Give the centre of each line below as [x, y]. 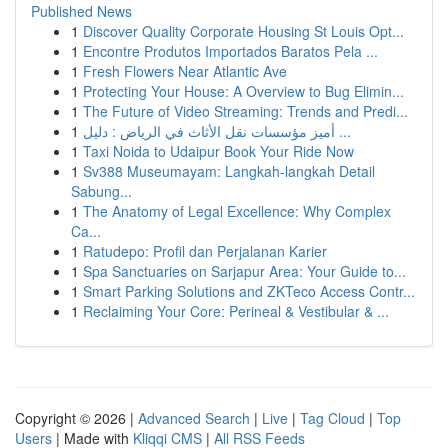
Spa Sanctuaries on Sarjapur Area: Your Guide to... [244, 271]
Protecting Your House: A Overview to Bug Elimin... [243, 91]
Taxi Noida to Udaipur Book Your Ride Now [218, 151]
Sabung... [101, 191]
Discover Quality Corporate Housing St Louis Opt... [243, 31]
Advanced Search [194, 418]
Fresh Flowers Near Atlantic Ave [185, 71]
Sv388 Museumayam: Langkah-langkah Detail [229, 171]
